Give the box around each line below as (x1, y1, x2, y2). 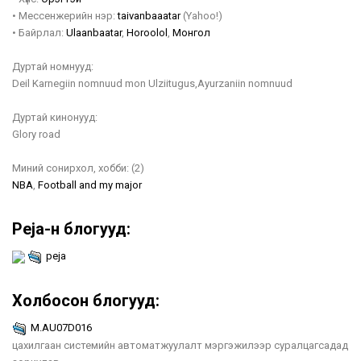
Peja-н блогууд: (12, 219, 131, 239)
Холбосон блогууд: (12, 291, 160, 310)
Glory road (12, 128, 60, 140)
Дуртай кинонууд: (12, 111, 98, 123)
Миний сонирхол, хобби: (12, 162, 129, 174)
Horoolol (127, 27, 168, 39)
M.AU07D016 (31, 322, 92, 334)
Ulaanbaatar (66, 27, 122, 39)
